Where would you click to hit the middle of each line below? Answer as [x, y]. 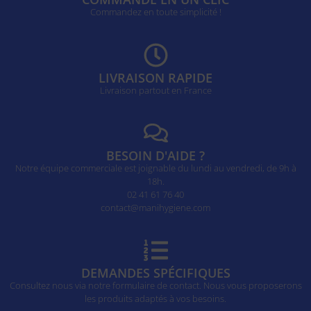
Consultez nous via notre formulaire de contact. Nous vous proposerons [155, 286]
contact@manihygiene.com [155, 208]
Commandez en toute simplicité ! [155, 12]
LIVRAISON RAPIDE [155, 77]
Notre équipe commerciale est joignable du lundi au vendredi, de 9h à [155, 168]
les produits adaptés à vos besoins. [155, 299]
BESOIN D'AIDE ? [155, 156]
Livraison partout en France [155, 90]
